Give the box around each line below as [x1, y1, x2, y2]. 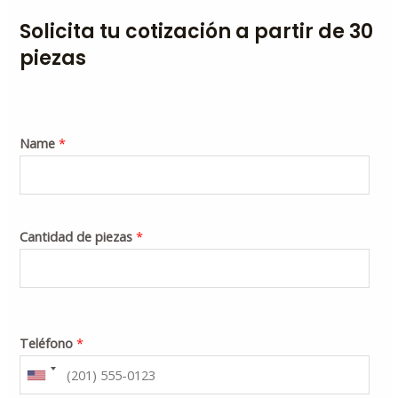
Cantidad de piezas [20, 227, 137, 246]
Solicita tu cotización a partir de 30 [20, 18, 374, 46]
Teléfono [20, 334, 77, 353]
